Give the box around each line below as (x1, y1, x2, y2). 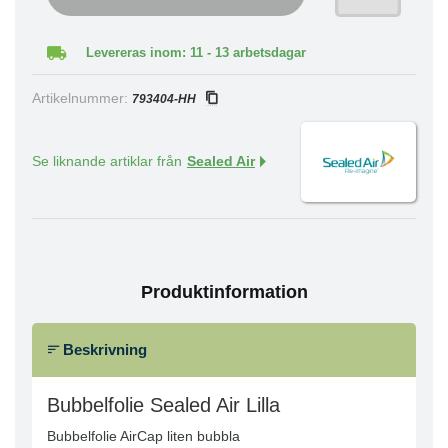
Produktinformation (140, 282, 308, 302)
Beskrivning (59, 341, 147, 358)
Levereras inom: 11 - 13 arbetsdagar (86, 45, 306, 60)
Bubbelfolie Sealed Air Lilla (47, 394, 280, 417)
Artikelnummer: (32, 91, 132, 106)
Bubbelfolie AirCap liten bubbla (47, 428, 240, 445)
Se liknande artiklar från (32, 154, 182, 169)
